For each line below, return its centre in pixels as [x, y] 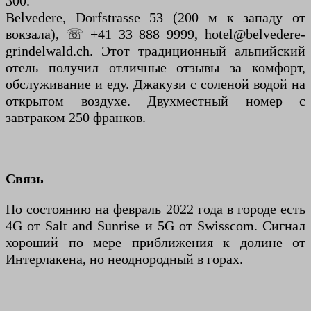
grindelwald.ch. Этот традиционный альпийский [155, 51]
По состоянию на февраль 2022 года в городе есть [155, 209]
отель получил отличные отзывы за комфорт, [155, 68]
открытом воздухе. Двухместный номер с [155, 101]
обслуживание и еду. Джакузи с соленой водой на [155, 84]
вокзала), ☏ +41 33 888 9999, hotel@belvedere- [155, 34]
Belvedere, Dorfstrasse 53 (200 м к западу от [155, 18]
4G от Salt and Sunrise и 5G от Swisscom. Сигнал [155, 226]
